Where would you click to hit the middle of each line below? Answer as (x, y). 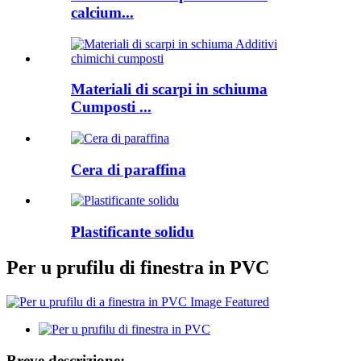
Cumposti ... (111, 107)
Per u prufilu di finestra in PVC (138, 268)
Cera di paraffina (129, 169)
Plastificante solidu (133, 232)
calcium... (102, 12)
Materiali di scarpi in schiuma (169, 89)
